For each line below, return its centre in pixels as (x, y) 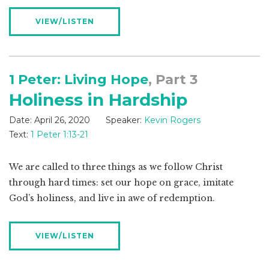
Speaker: (124, 120)
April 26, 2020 (62, 120)
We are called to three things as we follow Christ (116, 167)
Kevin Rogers (172, 120)
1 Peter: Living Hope (79, 80)
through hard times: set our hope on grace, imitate (121, 183)
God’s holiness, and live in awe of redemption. (112, 198)
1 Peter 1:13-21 (59, 135)
